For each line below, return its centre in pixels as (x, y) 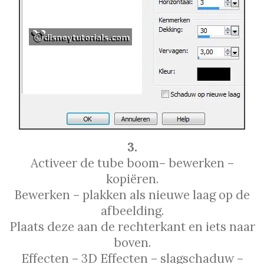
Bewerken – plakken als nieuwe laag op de (132, 194)
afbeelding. (132, 210)
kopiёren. (132, 179)
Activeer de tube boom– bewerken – (132, 163)
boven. (132, 242)
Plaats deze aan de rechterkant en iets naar (132, 226)
